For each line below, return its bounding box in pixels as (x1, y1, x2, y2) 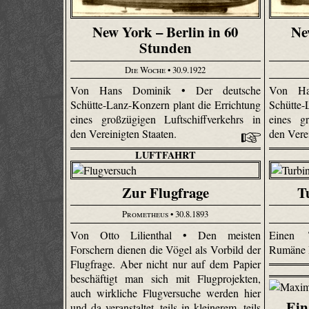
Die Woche (125, 63, 166, 76)
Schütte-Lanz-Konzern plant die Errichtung (70, 97, 261, 112)
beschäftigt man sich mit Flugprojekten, (70, 270, 261, 286)
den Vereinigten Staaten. (70, 126, 180, 141)
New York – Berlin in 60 (92, 21, 239, 43)
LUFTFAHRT (134, 147, 196, 162)
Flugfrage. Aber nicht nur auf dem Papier (70, 256, 261, 271)
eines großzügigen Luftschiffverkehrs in (70, 112, 261, 127)
